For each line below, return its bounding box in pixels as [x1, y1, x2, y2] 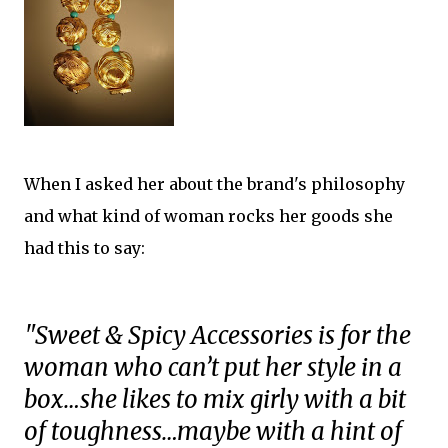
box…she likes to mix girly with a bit [24, 384, 406, 415]
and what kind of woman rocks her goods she [24, 206, 393, 226]
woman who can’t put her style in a [24, 352, 402, 383]
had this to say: [24, 238, 145, 258]
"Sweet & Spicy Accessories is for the [24, 320, 411, 351]
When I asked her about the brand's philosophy [24, 174, 405, 194]
